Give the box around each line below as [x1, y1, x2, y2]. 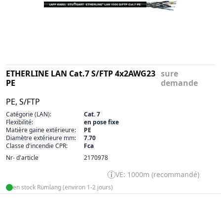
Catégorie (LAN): [6, 110, 51, 118]
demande [161, 77, 198, 88]
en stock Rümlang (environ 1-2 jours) [13, 183, 113, 191]
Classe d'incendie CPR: [6, 141, 68, 150]
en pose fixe [84, 117, 119, 126]
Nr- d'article [6, 153, 38, 162]
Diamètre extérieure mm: [6, 133, 76, 142]
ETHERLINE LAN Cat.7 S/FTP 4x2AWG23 [6, 68, 155, 79]
